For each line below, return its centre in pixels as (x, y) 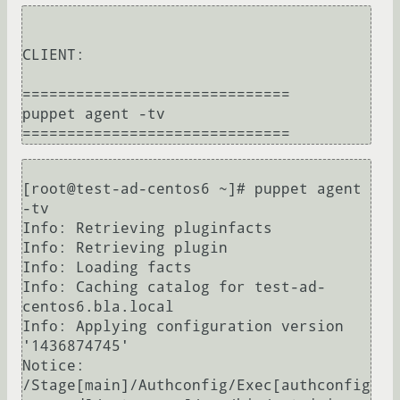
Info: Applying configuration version (183, 327)
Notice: (54, 366)
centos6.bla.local (98, 307)
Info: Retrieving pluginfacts (147, 229)
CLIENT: (54, 55)
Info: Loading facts (107, 268)
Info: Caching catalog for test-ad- (174, 287)
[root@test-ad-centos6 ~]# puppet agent (192, 189)
